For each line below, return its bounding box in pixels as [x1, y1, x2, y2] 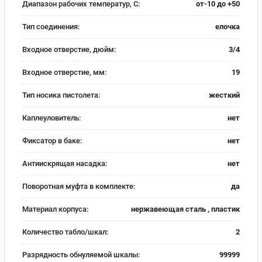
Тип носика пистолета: [22, 90, 100, 99]
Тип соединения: [22, 22, 80, 31]
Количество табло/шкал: [22, 227, 108, 236]
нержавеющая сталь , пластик [131, 204, 240, 213]
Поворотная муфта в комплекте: [22, 181, 135, 191]
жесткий [209, 90, 240, 99]
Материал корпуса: [22, 204, 88, 213]
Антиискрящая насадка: [22, 158, 107, 168]
